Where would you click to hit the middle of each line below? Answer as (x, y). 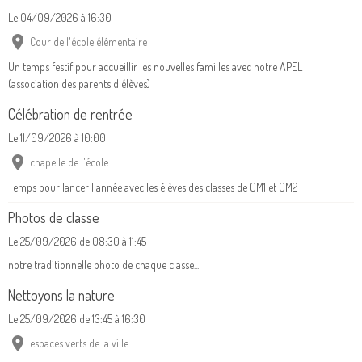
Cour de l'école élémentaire (88, 42)
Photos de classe (54, 218)
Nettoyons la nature (61, 295)
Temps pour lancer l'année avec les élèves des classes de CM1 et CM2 (153, 187)
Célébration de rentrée (70, 114)
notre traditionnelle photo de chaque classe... (103, 265)
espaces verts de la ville (79, 343)
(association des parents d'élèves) (79, 84)
